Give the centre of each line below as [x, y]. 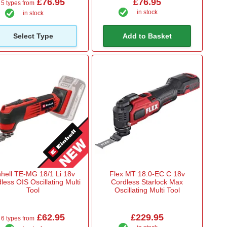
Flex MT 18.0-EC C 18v [147, 174]
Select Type [33, 36]
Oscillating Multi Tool [147, 190]
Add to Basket [147, 36]
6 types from [18, 218]
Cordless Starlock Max [147, 182]
